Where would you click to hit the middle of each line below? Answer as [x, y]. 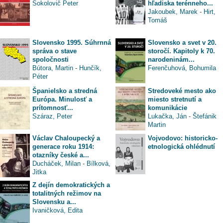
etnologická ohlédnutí [181, 146]
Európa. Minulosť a [62, 99]
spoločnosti [51, 59]
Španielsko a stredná [65, 91]
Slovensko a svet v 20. [182, 42]
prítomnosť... [53, 108]
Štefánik [205, 116]
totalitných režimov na [67, 193]
